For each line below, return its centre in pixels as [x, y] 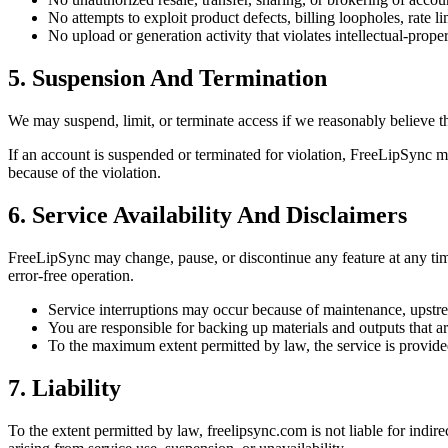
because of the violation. [84, 172]
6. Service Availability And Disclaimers [207, 214]
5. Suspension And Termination [167, 77]
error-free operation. [71, 275]
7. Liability [64, 387]
